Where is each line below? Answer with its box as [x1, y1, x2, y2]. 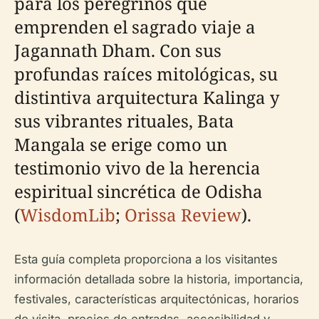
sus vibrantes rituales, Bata [14, 109, 234, 132]
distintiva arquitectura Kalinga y [14, 85, 280, 109]
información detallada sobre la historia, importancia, [14, 272, 303, 286]
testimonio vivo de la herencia [14, 156, 261, 179]
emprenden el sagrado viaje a [14, 15, 256, 38]
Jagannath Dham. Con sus [14, 38, 221, 62]
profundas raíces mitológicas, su [14, 62, 278, 85]
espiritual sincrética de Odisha [14, 179, 263, 203]
